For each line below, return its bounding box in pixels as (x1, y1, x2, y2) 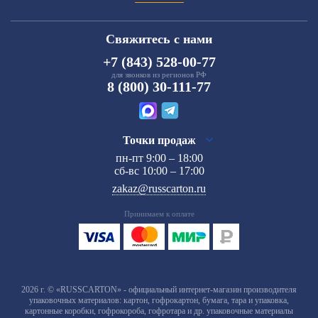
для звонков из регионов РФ (111, 70, 207, 79)
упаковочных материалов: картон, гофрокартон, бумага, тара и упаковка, (29, 295, 289, 305)
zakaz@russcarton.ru (112, 182, 206, 194)
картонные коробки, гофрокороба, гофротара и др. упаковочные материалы (25, 305, 293, 316)
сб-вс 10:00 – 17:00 (114, 164, 204, 177)
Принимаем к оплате (124, 209, 194, 218)
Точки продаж (122, 133, 196, 146)
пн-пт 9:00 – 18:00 (115, 151, 203, 164)
